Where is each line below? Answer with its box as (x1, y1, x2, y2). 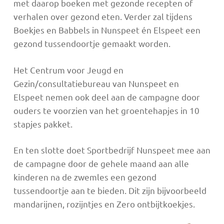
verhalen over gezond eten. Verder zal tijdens (13, 11, 192, 22)
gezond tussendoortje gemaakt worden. (13, 38, 170, 49)
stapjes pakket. (13, 118, 72, 129)
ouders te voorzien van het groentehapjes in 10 (13, 104, 199, 115)
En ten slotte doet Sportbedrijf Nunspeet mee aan (13, 144, 210, 155)
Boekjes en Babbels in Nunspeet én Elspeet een (13, 24, 200, 35)
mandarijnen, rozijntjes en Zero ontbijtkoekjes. (13, 198, 195, 209)
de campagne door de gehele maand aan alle (13, 158, 189, 169)
